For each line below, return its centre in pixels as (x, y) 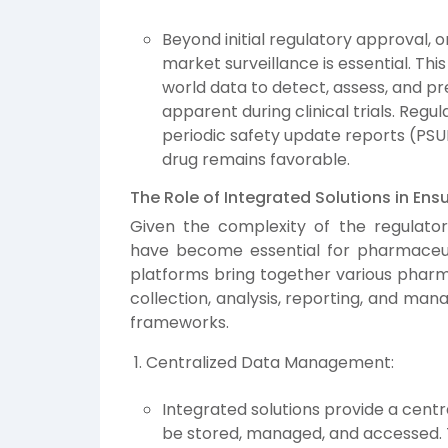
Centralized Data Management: (270, 363)
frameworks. (179, 323)
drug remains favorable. (256, 160)
